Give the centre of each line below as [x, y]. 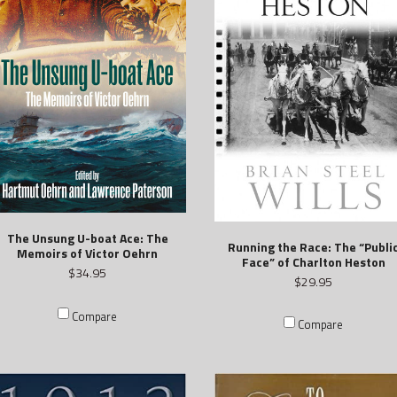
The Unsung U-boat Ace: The [87, 238]
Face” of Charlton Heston [313, 261]
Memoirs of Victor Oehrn [88, 253]
